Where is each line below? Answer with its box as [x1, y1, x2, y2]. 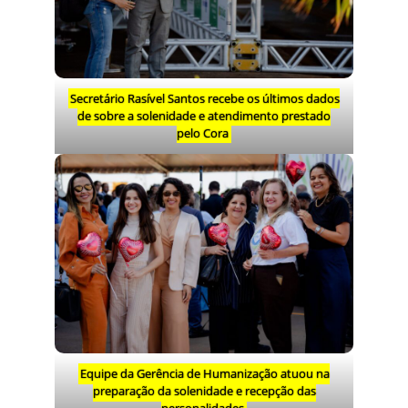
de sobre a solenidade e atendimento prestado [77, 107, 331, 124]
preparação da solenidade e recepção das [92, 382, 316, 399]
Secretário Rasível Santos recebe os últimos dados [70, 89, 341, 107]
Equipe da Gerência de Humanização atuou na [80, 364, 331, 382]
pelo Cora [177, 124, 229, 141]
